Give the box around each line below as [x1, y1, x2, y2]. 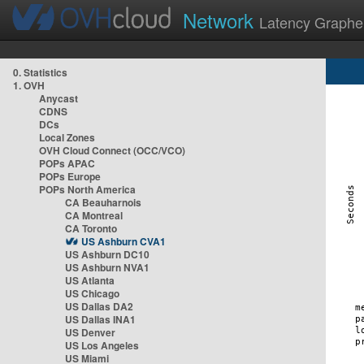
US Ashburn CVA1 [81, 234, 166, 249]
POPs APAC [39, 156, 95, 171]
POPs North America [39, 182, 136, 197]
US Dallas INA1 [65, 312, 136, 327]
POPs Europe [39, 169, 101, 184]
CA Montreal [65, 208, 123, 223]
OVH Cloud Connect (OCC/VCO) [39, 143, 185, 158]
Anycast [39, 91, 78, 106]
